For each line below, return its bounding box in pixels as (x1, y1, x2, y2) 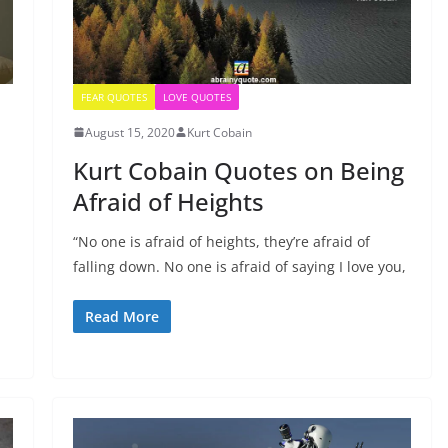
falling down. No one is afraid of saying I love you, (72, 256, 406, 276)
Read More (84, 306, 159, 326)
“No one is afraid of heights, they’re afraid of (72, 231, 370, 251)
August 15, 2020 (84, 123, 175, 141)
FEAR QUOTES (80, 89, 147, 104)
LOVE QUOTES (162, 89, 231, 104)
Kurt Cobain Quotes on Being (72, 153, 404, 187)
